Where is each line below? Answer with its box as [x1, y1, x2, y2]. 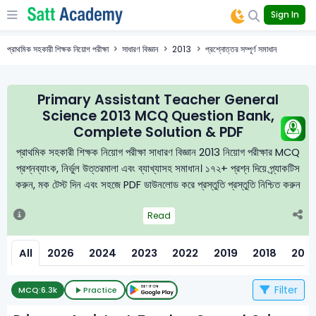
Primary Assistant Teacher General [37, 90, 279, 109]
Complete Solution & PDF [73, 122, 243, 142]
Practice [83, 284, 117, 296]
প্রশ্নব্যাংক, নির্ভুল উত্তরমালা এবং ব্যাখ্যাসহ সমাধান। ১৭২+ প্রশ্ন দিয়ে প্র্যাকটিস [16, 162, 300, 176]
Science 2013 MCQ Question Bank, [42, 106, 274, 126]
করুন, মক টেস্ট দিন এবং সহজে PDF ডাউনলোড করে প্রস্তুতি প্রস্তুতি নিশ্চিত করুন [16, 178, 300, 193]
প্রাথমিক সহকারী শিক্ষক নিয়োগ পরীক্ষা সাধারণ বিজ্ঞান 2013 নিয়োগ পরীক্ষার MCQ [16, 145, 300, 160]
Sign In [270, 8, 299, 21]
